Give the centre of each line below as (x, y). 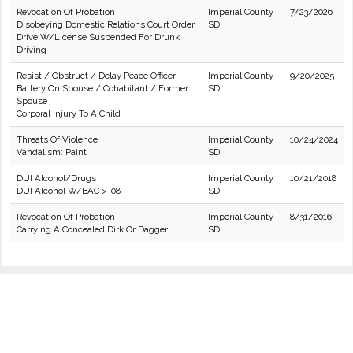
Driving (32, 50)
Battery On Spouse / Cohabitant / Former (102, 88)
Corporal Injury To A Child (69, 113)
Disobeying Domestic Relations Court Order (106, 24)
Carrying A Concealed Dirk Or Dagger (92, 229)
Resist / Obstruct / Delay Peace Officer (96, 76)
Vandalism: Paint (52, 152)
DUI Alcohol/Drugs (56, 178)
